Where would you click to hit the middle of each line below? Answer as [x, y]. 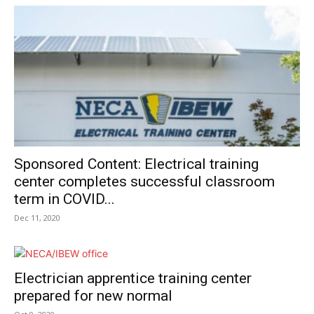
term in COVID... [64, 199]
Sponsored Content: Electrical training [136, 164]
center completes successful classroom [144, 182]
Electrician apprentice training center [133, 279]
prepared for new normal [93, 296]
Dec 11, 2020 [37, 218]
